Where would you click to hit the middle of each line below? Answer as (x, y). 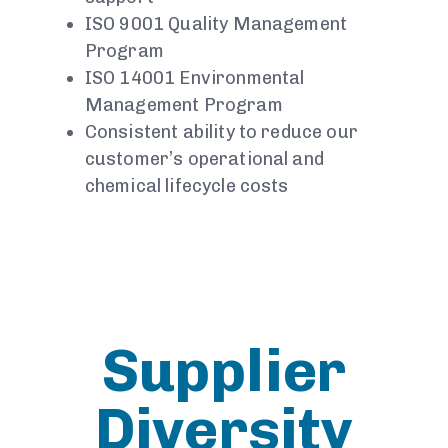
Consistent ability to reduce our (221, 132)
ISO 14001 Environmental (194, 78)
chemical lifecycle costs (186, 186)
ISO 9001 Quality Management (216, 24)
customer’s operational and (204, 159)
